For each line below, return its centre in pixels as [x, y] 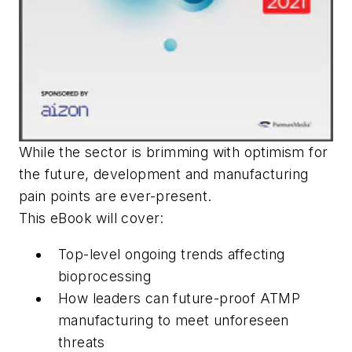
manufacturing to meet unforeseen [174, 320]
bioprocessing [105, 276]
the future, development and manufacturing [164, 174]
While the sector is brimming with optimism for [174, 152]
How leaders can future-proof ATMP [180, 298]
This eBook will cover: [92, 218]
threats [82, 342]
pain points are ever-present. [115, 196]
